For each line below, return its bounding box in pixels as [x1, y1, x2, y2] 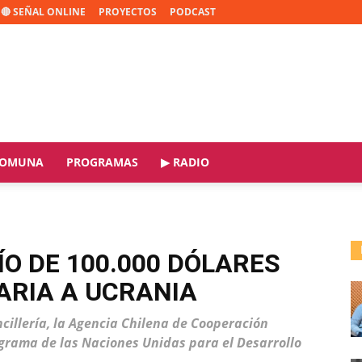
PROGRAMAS [66, 154, 138, 170]
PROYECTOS [99, 5, 157, 19]
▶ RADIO [161, 154, 209, 170]
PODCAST [170, 5, 216, 19]
